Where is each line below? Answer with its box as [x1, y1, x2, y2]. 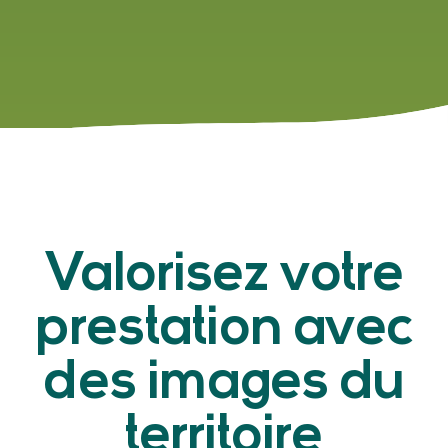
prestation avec [35, 302, 413, 358]
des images [43, 356, 329, 412]
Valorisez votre [44, 248, 404, 304]
